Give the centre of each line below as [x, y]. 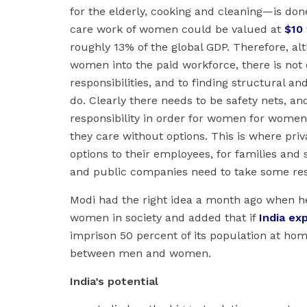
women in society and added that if [164, 218]
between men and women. [140, 254]
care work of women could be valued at [177, 29]
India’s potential [114, 282]
